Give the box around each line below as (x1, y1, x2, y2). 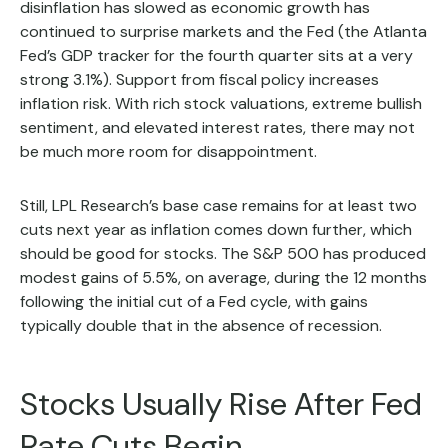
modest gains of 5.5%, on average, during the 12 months (20, 267, 427, 289)
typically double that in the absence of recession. (20, 315, 382, 337)
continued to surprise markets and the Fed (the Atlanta (20, 21, 427, 43)
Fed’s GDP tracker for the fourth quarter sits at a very (20, 45, 413, 67)
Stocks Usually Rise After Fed (20, 383, 422, 426)
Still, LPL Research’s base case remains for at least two (20, 195, 417, 217)
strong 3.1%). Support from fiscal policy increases (20, 69, 379, 91)
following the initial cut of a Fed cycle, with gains (20, 291, 368, 313)
